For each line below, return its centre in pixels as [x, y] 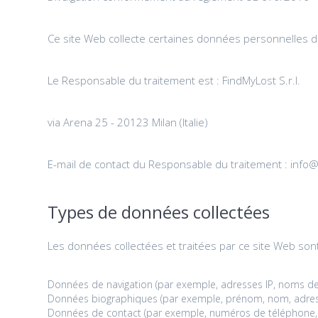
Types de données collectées [159, 212]
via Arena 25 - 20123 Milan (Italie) [128, 122]
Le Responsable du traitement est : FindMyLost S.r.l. [174, 80]
